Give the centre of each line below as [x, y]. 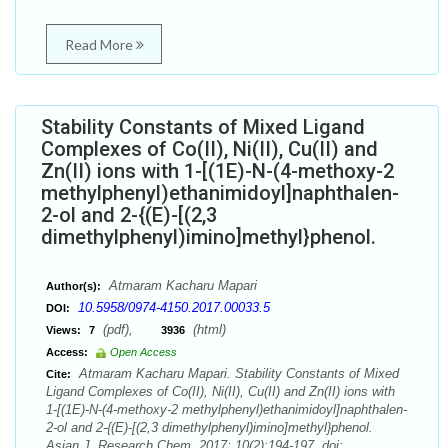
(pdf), [130, 329]
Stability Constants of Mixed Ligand [203, 127]
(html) [207, 329]
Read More [100, 44]
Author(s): [73, 286]
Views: [63, 330]
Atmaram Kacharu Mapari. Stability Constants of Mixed [237, 373]
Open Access [143, 352]
